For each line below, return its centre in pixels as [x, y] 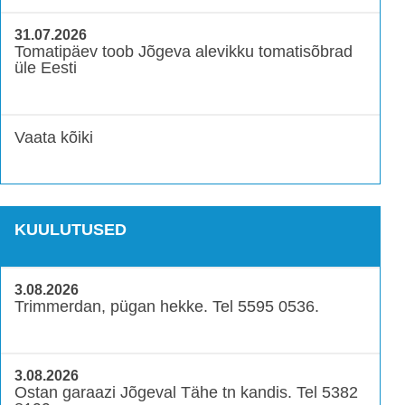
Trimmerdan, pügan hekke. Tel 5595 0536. [167, 306]
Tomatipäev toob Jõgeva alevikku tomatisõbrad [184, 52]
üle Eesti [46, 68]
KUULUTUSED [71, 230]
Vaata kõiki [54, 138]
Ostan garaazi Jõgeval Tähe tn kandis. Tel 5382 [186, 392]
